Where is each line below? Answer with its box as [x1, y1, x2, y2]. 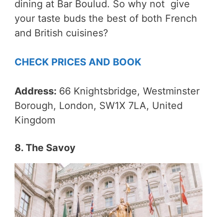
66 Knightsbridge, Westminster [59, 85, 200, 97]
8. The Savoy [15, 142, 78, 154]
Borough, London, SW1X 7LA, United [15, 100, 183, 112]
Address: [15, 85, 59, 97]
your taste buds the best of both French [15, 13, 197, 25]
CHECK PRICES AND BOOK [15, 56, 141, 68]
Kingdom [15, 114, 55, 126]
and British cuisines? [15, 27, 108, 39]
